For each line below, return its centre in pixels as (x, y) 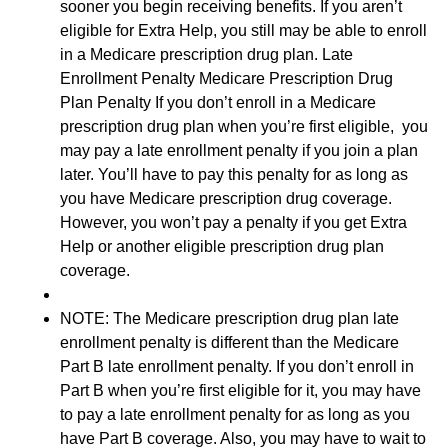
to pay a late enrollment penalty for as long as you (235, 414)
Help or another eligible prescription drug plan (222, 246)
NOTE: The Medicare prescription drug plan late (229, 318)
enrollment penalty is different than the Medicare (229, 342)
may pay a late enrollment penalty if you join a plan (239, 150)
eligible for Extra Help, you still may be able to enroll (243, 30)
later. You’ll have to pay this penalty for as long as (234, 174)
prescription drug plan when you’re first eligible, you (244, 126)
